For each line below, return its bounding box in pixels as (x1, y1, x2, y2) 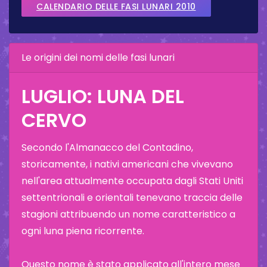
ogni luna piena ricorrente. (21, 223, 144, 238)
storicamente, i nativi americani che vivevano (21, 157, 233, 171)
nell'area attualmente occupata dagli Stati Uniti (21, 173, 243, 188)
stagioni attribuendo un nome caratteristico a (21, 207, 235, 221)
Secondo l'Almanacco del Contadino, (21, 140, 193, 154)
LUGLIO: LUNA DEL (21, 82, 184, 110)
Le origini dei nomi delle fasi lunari (21, 50, 175, 64)
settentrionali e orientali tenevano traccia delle (21, 190, 243, 204)
